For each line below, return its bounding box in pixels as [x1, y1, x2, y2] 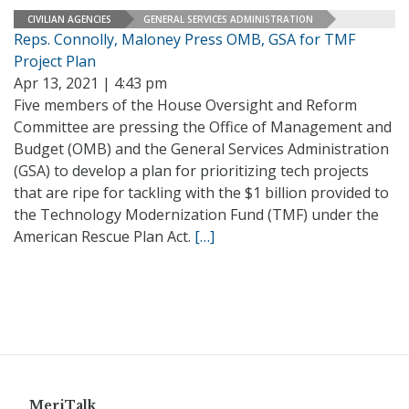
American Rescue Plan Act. [14, 226, 194, 246]
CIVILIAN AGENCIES [27, 12, 111, 26]
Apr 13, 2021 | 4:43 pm [14, 73, 167, 93]
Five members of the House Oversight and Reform [14, 95, 357, 115]
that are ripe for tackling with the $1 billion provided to [14, 183, 389, 203]
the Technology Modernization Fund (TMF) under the [14, 204, 379, 225]
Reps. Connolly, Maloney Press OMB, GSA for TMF [14, 29, 355, 49]
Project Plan [14, 51, 96, 71]
